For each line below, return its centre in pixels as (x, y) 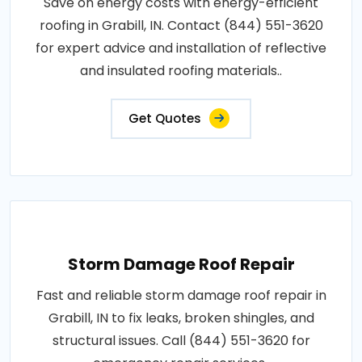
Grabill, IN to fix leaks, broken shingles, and (181, 318)
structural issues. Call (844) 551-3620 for (181, 340)
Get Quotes (165, 118)
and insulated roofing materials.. (181, 70)
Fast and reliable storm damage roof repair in (181, 295)
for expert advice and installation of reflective (181, 48)
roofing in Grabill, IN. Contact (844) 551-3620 (181, 25)
